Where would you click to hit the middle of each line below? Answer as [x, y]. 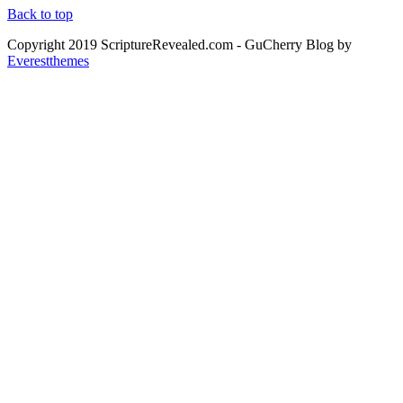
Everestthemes [48, 61]
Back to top [40, 14]
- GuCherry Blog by [292, 45]
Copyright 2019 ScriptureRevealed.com [120, 45]
